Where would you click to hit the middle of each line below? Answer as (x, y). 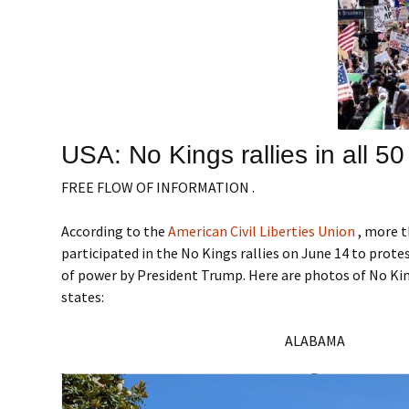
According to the (115, 231)
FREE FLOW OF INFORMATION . (158, 187)
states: (83, 297)
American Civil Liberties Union (263, 231)
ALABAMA (315, 341)
